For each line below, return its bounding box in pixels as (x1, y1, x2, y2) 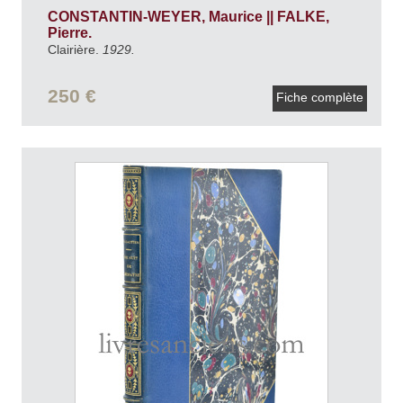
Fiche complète (273, 89, 367, 104)
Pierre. (47, 24, 95, 40)
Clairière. (47, 41, 103, 57)
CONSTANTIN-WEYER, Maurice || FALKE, (47, 8, 329, 24)
